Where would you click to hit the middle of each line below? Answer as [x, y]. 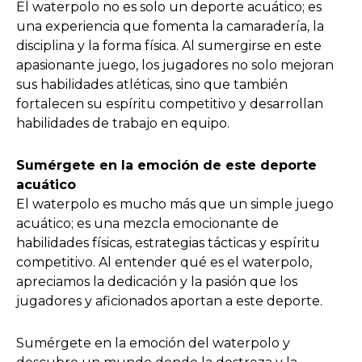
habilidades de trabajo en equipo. [123, 123]
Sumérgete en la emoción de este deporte [166, 165]
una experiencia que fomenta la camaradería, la [170, 26]
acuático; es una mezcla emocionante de [147, 223]
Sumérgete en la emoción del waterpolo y [153, 343]
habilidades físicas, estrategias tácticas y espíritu [168, 242]
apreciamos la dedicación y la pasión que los [157, 281]
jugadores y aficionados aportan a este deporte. [169, 301]
